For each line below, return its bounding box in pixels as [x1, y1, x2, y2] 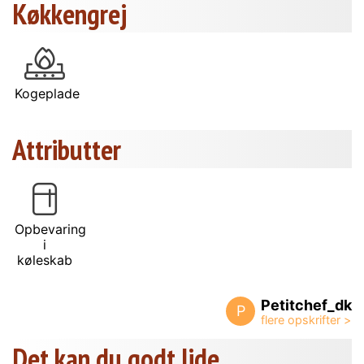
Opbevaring [15, 220, 86, 237]
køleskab [17, 251, 72, 268]
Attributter [12, 130, 121, 168]
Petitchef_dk [261, 296, 352, 314]
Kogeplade [15, 84, 80, 102]
